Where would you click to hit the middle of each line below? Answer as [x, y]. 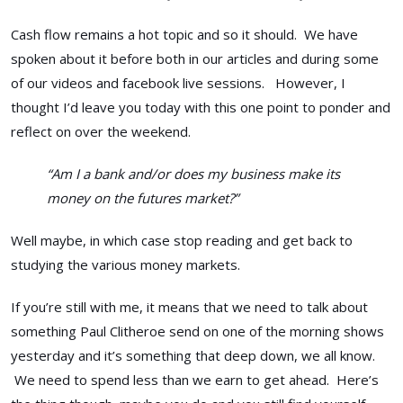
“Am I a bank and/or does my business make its [193, 173]
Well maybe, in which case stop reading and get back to [182, 240]
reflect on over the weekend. [101, 131]
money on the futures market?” [143, 197]
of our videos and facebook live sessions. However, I [178, 82]
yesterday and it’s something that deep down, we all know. [193, 355]
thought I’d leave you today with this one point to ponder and [201, 107]
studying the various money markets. [125, 264]
